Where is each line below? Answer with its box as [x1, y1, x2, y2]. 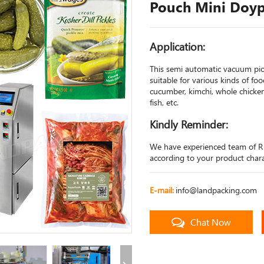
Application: [150, 39, 205, 54]
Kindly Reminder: [150, 117, 228, 131]
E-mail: [150, 184, 174, 196]
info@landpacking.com [176, 184, 257, 196]
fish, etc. [150, 97, 179, 108]
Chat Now [190, 216, 231, 228]
